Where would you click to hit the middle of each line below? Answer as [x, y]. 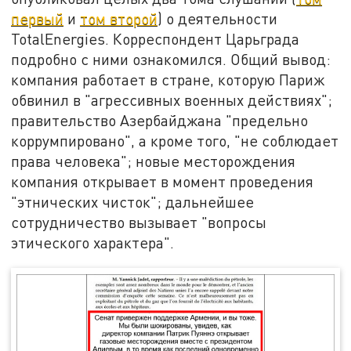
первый [38, 18]
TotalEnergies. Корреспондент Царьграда [156, 38]
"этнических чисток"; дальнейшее [133, 201]
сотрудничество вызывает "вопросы [139, 222]
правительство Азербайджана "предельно [160, 120]
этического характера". [97, 242]
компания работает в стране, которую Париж [168, 79]
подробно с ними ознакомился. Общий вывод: [171, 59]
